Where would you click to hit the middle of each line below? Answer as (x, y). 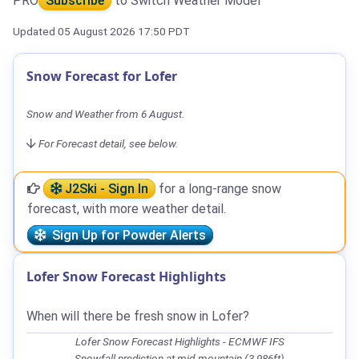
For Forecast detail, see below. (108, 143)
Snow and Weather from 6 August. (105, 113)
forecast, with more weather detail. (127, 208)
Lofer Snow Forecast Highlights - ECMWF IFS (179, 341)
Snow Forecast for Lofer (102, 76)
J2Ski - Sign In (105, 188)
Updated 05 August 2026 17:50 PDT (101, 31)
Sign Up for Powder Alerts (126, 235)
